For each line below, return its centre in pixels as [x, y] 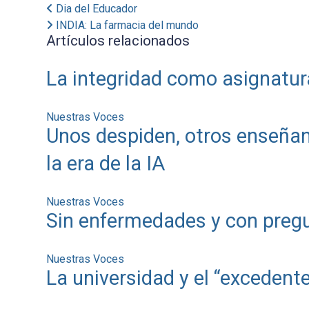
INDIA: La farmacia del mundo [126, 25]
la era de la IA [106, 163]
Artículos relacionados [118, 40]
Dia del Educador [95, 8]
